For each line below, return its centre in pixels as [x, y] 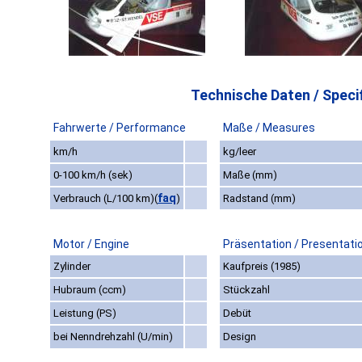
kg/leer [240, 152]
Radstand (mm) [259, 199]
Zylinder [72, 267]
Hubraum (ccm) [90, 290]
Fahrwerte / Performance [120, 128]
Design [240, 337]
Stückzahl [246, 290]
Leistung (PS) [85, 314]
